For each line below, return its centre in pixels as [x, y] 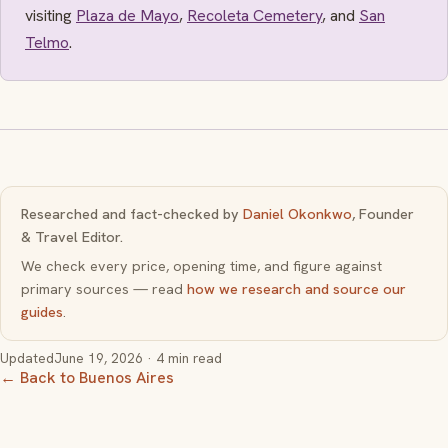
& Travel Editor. [72, 237]
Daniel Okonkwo [297, 214]
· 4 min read [182, 357]
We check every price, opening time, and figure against [201, 265]
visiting [50, 16]
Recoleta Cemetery [254, 16]
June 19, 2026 [98, 357]
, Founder [383, 214]
